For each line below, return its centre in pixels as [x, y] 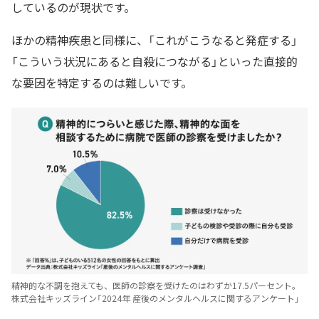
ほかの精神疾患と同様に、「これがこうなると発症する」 [155, 40]
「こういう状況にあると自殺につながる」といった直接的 [155, 61]
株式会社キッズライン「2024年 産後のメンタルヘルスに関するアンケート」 [156, 298]
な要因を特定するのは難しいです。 [102, 82]
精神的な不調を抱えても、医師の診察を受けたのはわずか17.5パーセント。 [156, 285]
